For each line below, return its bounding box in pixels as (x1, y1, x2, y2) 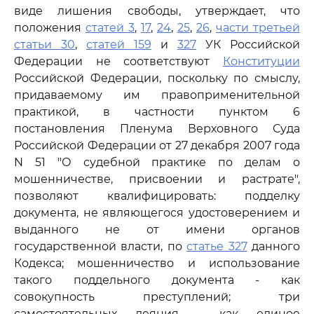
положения (14, 21, 86, 34)
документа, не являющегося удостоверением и (14, 206, 300, 219)
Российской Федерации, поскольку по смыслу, (14, 71, 300, 85)
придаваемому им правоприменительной (14, 88, 300, 102)
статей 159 (86, 38, 151, 51)
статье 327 (186, 240, 247, 253)
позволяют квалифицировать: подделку (14, 189, 300, 203)
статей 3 (86, 21, 135, 34)
